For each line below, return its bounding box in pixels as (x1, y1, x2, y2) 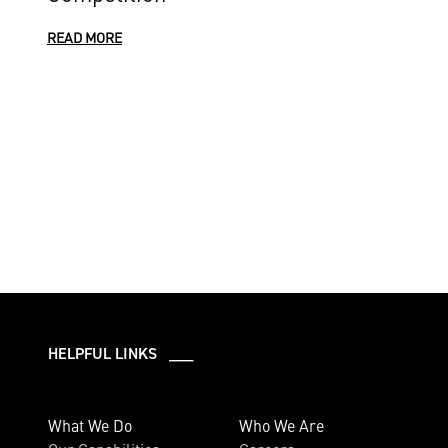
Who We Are (239, 414, 324, 436)
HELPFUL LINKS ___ (48, 343, 193, 363)
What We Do (48, 414, 132, 436)
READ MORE (47, 27, 122, 47)
